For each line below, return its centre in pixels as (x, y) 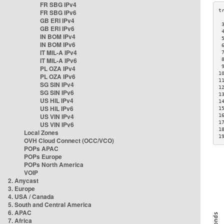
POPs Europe (43, 156)
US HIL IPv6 (57, 108)
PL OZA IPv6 (58, 76)
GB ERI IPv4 (57, 20)
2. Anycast (23, 180)
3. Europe (21, 188)
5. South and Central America (50, 204)
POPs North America (54, 164)
